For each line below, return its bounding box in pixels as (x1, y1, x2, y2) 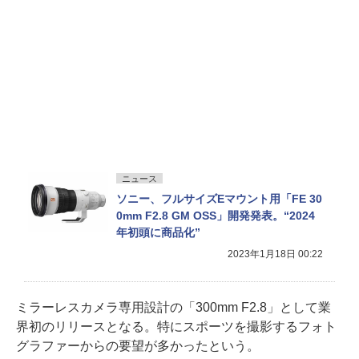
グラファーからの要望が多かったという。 (16, 339, 260, 353)
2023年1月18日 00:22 (228, 248, 323, 260)
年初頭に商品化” (116, 226, 200, 240)
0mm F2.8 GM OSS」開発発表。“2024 (116, 209, 315, 223)
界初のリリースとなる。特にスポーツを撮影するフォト (16, 320, 337, 334)
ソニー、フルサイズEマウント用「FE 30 (116, 192, 322, 206)
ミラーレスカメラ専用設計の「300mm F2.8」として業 (16, 301, 331, 315)
